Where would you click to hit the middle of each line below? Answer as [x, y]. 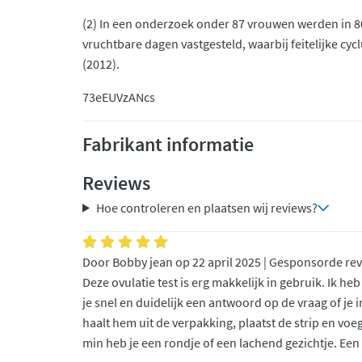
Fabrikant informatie [168, 144]
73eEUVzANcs [119, 97]
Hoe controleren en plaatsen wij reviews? [206, 208]
